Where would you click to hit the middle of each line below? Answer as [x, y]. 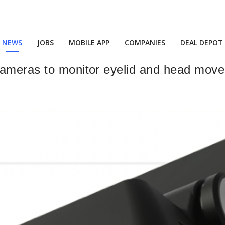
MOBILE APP [89, 42]
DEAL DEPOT [202, 42]
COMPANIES [145, 42]
